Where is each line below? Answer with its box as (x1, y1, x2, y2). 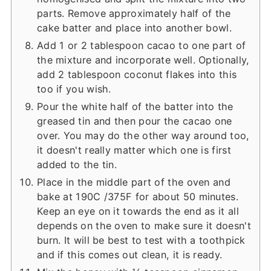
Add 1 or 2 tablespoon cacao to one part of (36, 39, 246, 51)
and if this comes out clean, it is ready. (36, 248, 223, 261)
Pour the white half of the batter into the (36, 100, 233, 113)
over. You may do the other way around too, (36, 129, 250, 142)
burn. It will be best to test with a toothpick (36, 233, 246, 246)
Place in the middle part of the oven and (36, 175, 230, 188)
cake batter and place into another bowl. (36, 21, 232, 34)
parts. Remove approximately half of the (36, 7, 231, 19)
